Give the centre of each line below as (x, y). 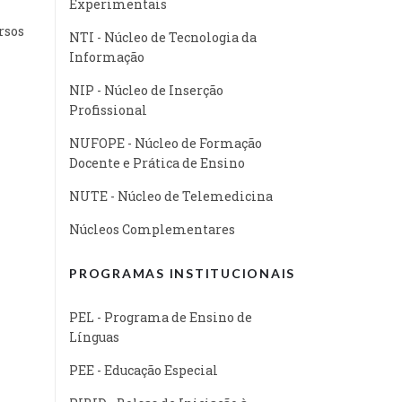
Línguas (94, 336)
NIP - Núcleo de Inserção (146, 90)
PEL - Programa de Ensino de (161, 317)
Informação (107, 57)
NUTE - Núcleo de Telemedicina (171, 196)
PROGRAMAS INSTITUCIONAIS (182, 273)
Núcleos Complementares (152, 229)
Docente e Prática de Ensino (157, 162)
